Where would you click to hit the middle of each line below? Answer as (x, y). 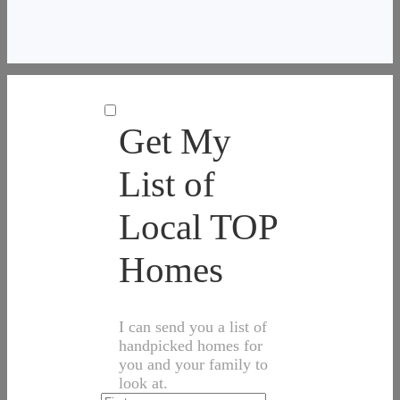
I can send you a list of (193, 326)
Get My (175, 141)
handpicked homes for (191, 345)
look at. (143, 383)
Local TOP (198, 226)
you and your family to (193, 364)
